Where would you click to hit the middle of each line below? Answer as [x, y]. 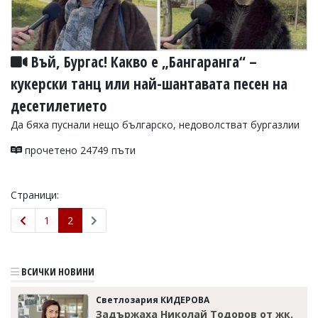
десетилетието [59, 105]
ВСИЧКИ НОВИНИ [57, 271]
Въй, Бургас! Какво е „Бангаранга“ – [142, 61]
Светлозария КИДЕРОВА [153, 300]
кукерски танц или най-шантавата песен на [149, 83]
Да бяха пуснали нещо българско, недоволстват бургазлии [155, 124]
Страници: [35, 194]
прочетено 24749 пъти [79, 150]
